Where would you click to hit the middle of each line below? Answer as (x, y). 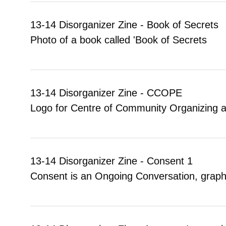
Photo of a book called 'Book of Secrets (119, 40)
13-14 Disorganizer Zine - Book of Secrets (124, 24)
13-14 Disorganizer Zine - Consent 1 (111, 161)
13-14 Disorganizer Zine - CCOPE (106, 93)
